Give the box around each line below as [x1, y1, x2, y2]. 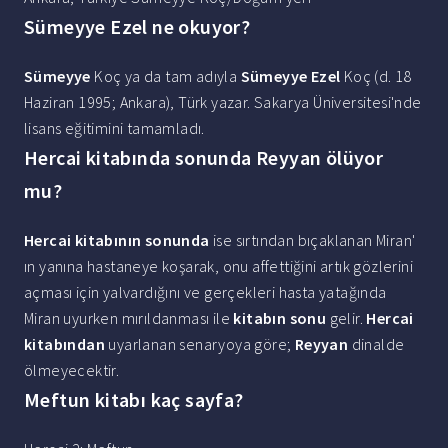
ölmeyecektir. [24, 360, 120, 381]
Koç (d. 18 [340, 66, 412, 87]
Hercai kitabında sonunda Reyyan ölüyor [24, 145, 384, 171]
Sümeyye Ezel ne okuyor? [24, 14, 251, 40]
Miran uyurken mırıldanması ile [24, 308, 234, 329]
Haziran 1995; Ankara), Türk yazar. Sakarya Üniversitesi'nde [24, 92, 422, 113]
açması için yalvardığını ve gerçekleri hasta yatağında [24, 282, 387, 303]
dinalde [348, 334, 405, 355]
